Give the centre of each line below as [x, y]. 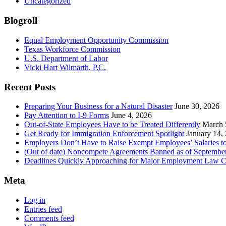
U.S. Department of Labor [66, 58]
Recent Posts [30, 87]
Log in [35, 200]
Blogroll [21, 21]
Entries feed [43, 209]
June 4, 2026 [131, 116]
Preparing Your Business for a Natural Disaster [98, 106]
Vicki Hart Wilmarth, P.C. [65, 67]
